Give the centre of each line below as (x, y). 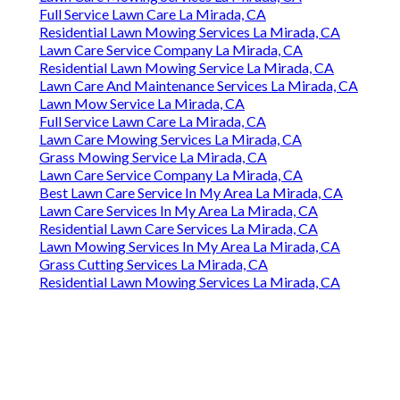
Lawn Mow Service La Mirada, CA (142, 104)
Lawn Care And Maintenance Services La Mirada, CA (199, 86)
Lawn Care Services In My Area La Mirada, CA (179, 211)
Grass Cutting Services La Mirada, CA (154, 264)
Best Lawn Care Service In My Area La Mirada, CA (191, 193)
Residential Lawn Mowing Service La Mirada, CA (187, 68)
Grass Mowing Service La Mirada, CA (153, 157)
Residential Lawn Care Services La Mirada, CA (179, 229)
